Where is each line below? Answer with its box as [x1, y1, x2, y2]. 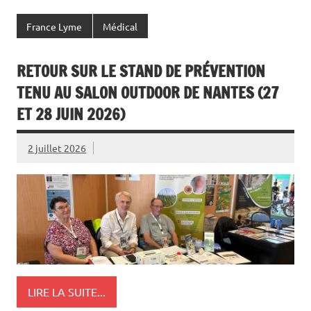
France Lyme [26, 19, 83, 33]
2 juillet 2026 [28, 141, 86, 154]
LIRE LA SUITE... [28, 284, 106, 299]
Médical [103, 19, 138, 33]
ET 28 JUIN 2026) [17, 103, 125, 126]
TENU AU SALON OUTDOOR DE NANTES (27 [17, 82, 279, 104]
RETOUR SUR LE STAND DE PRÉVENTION [17, 60, 265, 83]
